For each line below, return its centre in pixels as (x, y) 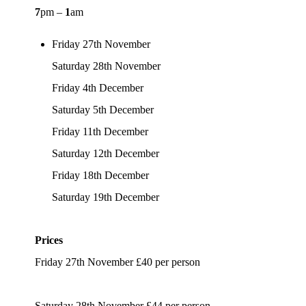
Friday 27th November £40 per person (118, 262)
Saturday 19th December (106, 197)
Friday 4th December (98, 87)
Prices (49, 240)
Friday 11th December (100, 131)
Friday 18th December (101, 175)
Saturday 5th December (103, 109)
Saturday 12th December (106, 153)
